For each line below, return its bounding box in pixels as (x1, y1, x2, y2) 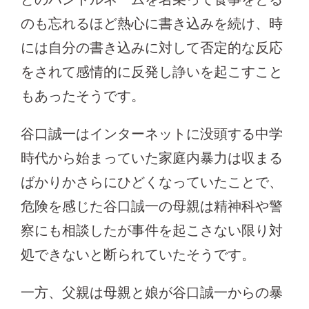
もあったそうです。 (21, 88, 145, 104)
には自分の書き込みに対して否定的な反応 (21, 40, 283, 56)
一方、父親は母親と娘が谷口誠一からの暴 (21, 285, 283, 301)
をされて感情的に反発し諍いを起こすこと (21, 64, 283, 80)
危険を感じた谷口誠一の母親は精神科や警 (21, 199, 283, 215)
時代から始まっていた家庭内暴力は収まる (21, 150, 283, 166)
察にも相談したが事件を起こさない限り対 (21, 223, 283, 239)
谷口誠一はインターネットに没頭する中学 (21, 126, 283, 142)
